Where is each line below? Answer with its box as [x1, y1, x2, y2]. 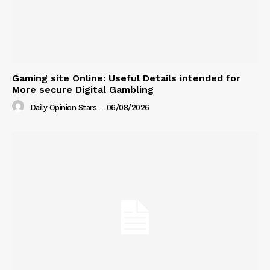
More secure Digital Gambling [12, 84, 154, 96]
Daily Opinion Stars [30, 102, 96, 112]
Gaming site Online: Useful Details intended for [12, 72, 240, 84]
